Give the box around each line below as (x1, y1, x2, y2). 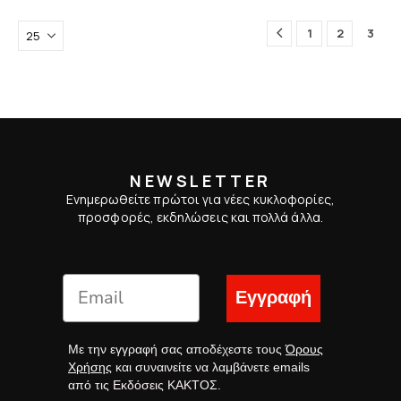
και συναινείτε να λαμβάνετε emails (112, 359, 310, 374)
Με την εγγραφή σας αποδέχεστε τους (68, 341, 286, 356)
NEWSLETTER (130, 169, 271, 192)
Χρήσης (68, 359, 112, 374)
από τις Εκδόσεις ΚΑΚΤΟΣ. (68, 377, 221, 392)
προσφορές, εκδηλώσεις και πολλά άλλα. (78, 208, 323, 226)
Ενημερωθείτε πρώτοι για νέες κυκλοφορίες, (65, 190, 336, 208)
